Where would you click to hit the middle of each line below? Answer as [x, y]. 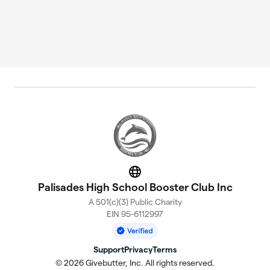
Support [109, 250]
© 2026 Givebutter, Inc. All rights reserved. [135, 263]
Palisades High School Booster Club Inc [135, 187]
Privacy [138, 250]
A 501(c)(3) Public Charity [135, 202]
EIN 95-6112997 [135, 214]
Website [152, 175]
